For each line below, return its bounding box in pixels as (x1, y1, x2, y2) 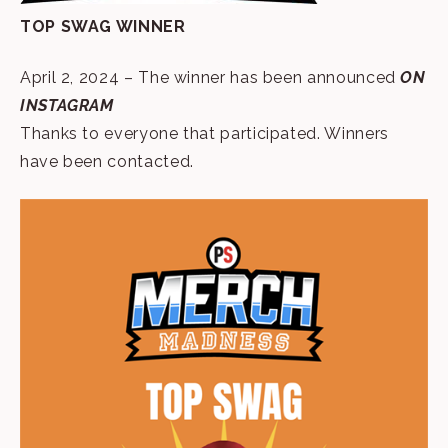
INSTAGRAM (20, 95, 114, 115)
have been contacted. (20, 151, 194, 171)
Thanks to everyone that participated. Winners (20, 123, 389, 143)
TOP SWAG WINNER (20, 16, 186, 36)
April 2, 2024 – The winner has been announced (20, 67, 401, 87)
